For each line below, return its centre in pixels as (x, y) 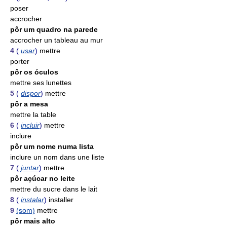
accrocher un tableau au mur (56, 40)
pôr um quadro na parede (54, 29)
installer (61, 200)
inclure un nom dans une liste (57, 157)
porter (20, 61)
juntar (30, 168)
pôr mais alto (33, 221)
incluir (30, 125)
